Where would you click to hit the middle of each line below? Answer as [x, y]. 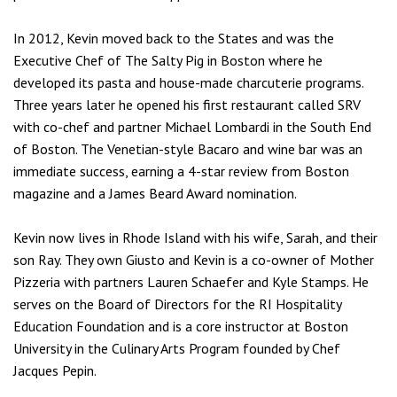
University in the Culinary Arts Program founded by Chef [177, 348]
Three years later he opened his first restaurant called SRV [187, 105]
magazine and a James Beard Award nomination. [155, 193]
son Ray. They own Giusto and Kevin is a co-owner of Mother [194, 260]
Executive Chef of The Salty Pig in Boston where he [168, 60]
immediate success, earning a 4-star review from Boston [181, 171]
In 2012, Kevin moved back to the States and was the [174, 38]
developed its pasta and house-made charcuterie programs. [188, 82]
